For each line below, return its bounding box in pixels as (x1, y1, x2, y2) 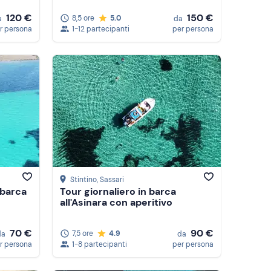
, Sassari (97, 175, 124, 185)
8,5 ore (72, 13, 94, 23)
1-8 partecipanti (72, 240, 127, 249)
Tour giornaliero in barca (60, 185, 176, 198)
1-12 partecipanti (72, 24, 129, 34)
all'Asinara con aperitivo (60, 196, 172, 209)
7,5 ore (72, 229, 93, 238)
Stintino (70, 175, 97, 185)
